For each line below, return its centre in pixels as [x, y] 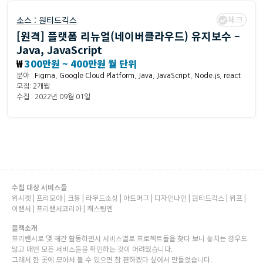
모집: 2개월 [33, 87]
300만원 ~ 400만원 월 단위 [80, 64]
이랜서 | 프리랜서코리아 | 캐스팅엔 [62, 208]
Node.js [207, 76]
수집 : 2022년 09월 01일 [53, 97]
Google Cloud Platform [97, 76]
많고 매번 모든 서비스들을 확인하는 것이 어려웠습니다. [92, 248]
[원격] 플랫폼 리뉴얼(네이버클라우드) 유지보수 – [128, 36]
